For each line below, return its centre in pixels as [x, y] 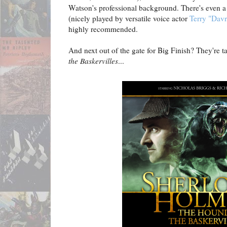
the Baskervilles [93, 61]
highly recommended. [103, 29]
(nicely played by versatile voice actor [129, 18]
